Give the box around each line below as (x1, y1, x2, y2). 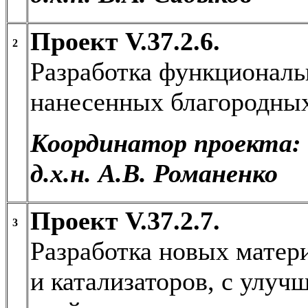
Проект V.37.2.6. (30, 26, 220, 56)
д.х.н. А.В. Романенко (30, 158, 278, 188)
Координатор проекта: (30, 128, 301, 157)
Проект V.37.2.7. (30, 206, 220, 235)
